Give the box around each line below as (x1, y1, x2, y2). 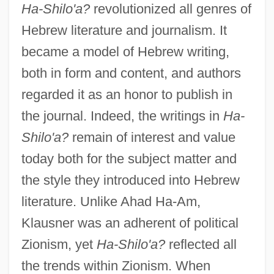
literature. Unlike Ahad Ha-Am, (21, 193, 201, 209)
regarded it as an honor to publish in (21, 86, 232, 102)
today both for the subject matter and (21, 150, 237, 166)
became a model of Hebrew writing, (21, 43, 229, 59)
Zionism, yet (21, 236, 97, 252)
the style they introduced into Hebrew (21, 172, 240, 188)
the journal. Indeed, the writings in (21, 108, 223, 124)
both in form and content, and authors (21, 65, 241, 81)
